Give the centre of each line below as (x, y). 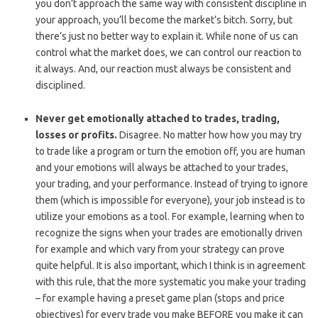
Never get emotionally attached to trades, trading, (158, 119)
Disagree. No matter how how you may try (209, 135)
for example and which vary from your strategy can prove (160, 250)
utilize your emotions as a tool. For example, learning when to (170, 217)
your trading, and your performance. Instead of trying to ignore (172, 184)
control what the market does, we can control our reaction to (169, 53)
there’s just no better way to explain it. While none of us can (167, 37)
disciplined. (60, 86)
